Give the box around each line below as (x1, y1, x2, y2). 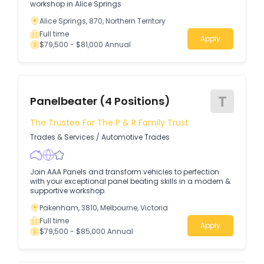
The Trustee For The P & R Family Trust (30, 116, 189, 128)
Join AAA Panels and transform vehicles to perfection (30, 167, 219, 177)
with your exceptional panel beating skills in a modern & (30, 176, 230, 187)
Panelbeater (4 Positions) (30, 94, 170, 109)
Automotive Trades (101, 132, 170, 143)
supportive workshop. (30, 186, 106, 196)
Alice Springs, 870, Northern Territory (39, 16, 166, 26)
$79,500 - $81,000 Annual (39, 39, 131, 49)
